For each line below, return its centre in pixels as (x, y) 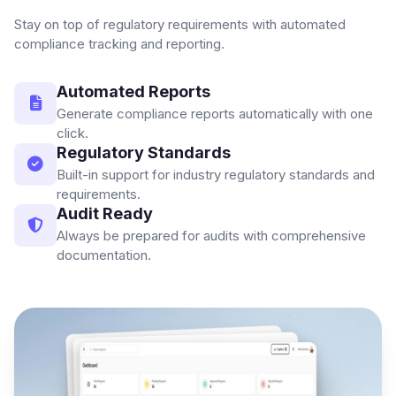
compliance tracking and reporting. (119, 43)
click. (72, 133)
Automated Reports (133, 91)
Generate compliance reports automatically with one (215, 113)
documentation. (104, 255)
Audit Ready (105, 213)
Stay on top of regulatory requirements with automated (180, 24)
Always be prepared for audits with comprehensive (211, 235)
